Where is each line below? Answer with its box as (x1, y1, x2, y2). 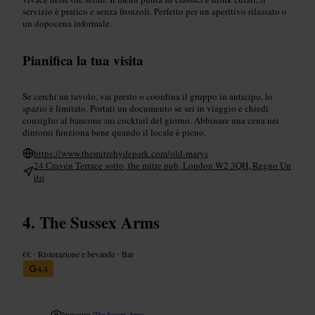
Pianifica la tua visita (22, 50, 143, 70)
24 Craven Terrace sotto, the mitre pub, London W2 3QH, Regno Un (34, 158, 291, 172)
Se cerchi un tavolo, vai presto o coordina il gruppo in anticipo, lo (22, 89, 273, 103)
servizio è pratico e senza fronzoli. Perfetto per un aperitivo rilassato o (22, 4, 287, 18)
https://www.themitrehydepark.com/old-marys (34, 146, 208, 160)
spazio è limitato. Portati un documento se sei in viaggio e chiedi (22, 101, 269, 115)
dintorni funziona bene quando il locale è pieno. (22, 125, 206, 139)
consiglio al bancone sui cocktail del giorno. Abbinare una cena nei (22, 113, 279, 127)
